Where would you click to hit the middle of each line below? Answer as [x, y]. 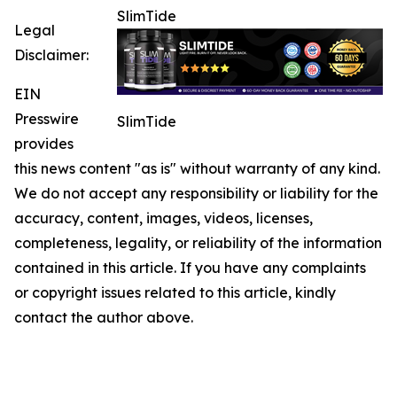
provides [44, 144]
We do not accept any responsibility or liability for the [196, 194]
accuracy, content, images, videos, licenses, [163, 218]
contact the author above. [104, 318]
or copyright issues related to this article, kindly [175, 293]
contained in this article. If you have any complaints [190, 268]
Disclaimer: [51, 55]
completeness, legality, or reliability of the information [198, 243]
